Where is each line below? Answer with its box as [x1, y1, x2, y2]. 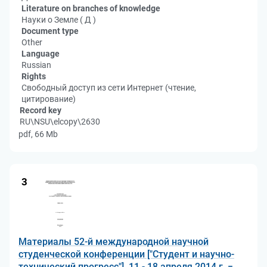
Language [21, 49, 60, 58]
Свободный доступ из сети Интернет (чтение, [21, 83, 196, 92]
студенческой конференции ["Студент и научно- [18, 249, 234, 260]
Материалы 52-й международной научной [18, 236, 209, 247]
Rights [21, 72, 46, 81]
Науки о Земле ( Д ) [21, 15, 96, 24]
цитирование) [21, 94, 76, 104]
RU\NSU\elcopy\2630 [20, 117, 100, 126]
